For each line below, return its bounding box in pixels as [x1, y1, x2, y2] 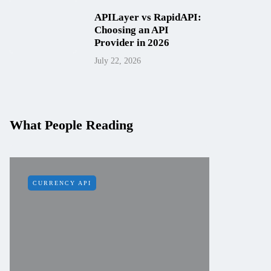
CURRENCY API [33, 180, 91, 186]
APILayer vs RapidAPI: [94, 11, 201, 23]
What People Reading [10, 117, 133, 132]
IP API [232, 180, 256, 186]
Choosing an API [94, 24, 169, 36]
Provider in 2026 [94, 37, 169, 48]
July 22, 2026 [94, 56, 141, 65]
